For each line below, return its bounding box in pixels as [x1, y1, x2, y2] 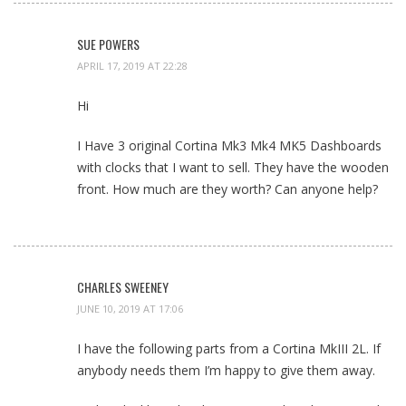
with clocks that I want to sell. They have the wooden [77, 159, 389, 177]
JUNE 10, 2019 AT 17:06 [77, 302, 183, 315]
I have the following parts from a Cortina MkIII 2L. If [77, 340, 381, 357]
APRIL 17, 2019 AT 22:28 [77, 59, 188, 73]
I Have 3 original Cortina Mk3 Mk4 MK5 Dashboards [77, 137, 382, 155]
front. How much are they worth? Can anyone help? [77, 180, 378, 198]
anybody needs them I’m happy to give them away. [77, 362, 375, 379]
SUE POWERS [77, 34, 140, 54]
